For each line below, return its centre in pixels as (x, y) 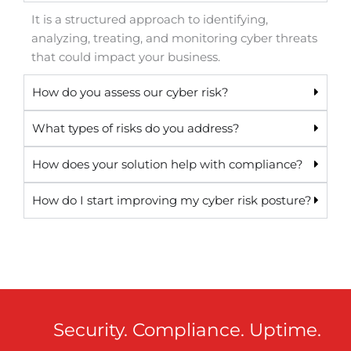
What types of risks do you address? (136, 128)
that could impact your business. (126, 57)
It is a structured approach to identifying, (150, 19)
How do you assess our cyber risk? (130, 92)
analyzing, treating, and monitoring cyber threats (174, 38)
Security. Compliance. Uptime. (187, 329)
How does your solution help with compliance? (168, 164)
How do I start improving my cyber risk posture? (172, 200)
